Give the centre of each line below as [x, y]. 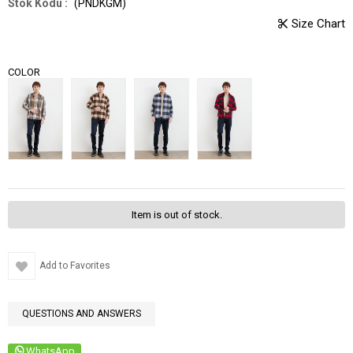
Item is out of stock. [176, 215]
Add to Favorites [75, 266]
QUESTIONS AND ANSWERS [82, 313]
